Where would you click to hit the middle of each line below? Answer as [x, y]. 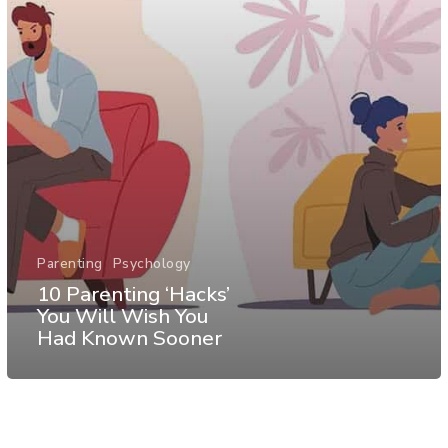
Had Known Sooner [129, 338]
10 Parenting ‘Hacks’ [133, 294]
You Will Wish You [122, 316]
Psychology [151, 264]
